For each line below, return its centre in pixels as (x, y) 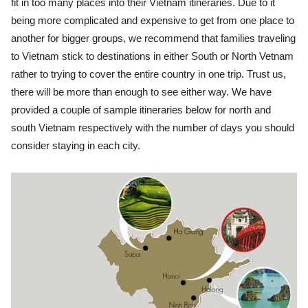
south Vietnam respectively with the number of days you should (153, 128)
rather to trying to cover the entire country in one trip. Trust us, (148, 74)
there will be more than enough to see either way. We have (141, 92)
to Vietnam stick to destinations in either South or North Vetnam (152, 56)
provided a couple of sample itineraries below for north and (141, 110)
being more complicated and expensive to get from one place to (153, 21)
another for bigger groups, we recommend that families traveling (153, 38)
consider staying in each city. (76, 146)
